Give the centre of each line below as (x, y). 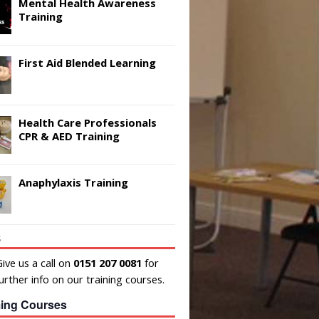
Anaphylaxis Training (73, 182)
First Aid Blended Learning (87, 62)
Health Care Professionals (88, 122)
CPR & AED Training (69, 136)
